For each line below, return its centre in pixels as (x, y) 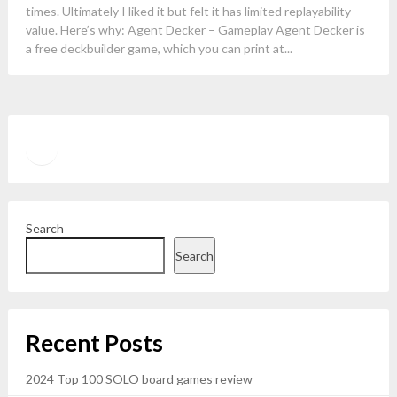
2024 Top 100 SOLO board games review (139, 379)
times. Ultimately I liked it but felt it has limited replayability (188, 11)
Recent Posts (94, 343)
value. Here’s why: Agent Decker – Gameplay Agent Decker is (195, 30)
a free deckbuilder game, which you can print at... (159, 48)
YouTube (102, 148)
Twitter (66, 147)
